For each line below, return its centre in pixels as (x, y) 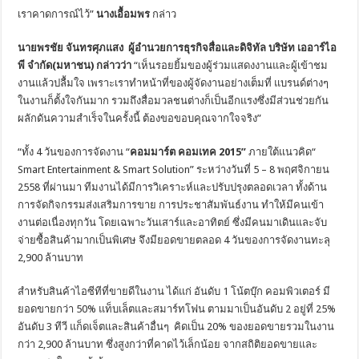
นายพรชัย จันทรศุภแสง (71, 47)
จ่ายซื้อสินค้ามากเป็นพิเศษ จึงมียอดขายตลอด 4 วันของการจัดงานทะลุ (174, 240)
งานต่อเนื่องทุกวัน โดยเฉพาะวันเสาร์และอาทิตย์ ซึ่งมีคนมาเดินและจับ (173, 222)
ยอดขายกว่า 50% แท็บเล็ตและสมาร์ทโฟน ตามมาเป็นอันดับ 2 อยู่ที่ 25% (177, 309)
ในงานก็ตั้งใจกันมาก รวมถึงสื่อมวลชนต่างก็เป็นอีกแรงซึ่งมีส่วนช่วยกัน (173, 100)
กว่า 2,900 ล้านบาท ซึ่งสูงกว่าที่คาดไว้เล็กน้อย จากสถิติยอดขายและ (168, 344)
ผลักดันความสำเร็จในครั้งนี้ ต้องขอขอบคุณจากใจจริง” (140, 118)
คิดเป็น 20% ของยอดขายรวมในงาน (254, 326)
